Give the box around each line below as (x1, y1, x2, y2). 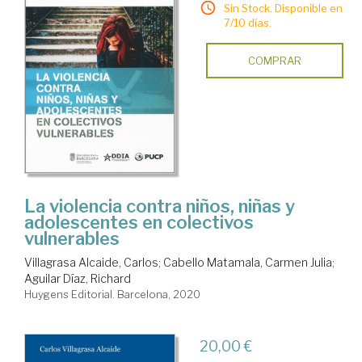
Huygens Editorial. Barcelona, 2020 (24, 287, 200, 301)
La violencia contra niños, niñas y (24, 195, 295, 217)
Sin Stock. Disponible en (223, 2, 343, 15)
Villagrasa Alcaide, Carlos (24, 255, 158, 269)
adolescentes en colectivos (24, 211, 254, 233)
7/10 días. (223, 16, 271, 30)
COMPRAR (247, 54, 301, 68)
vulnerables (24, 227, 120, 249)
